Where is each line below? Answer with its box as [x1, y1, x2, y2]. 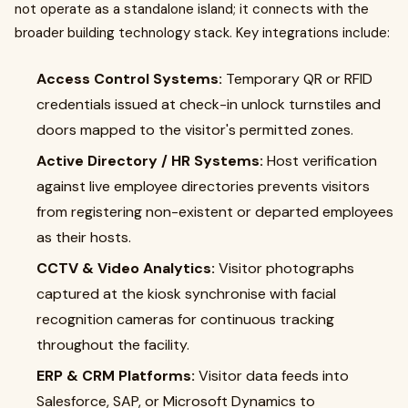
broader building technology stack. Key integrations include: [15, 24, 390, 42]
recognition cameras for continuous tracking [36, 310, 334, 329]
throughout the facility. [36, 335, 189, 354]
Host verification [267, 151, 377, 170]
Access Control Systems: [36, 69, 226, 88]
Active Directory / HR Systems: [36, 151, 267, 170]
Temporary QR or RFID [226, 69, 372, 88]
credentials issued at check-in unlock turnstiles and [36, 95, 381, 114]
